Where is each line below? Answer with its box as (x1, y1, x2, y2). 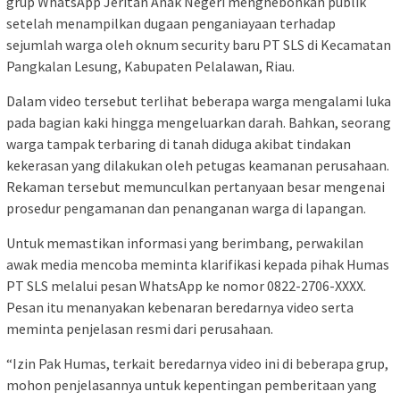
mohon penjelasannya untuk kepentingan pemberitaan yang (6, 375, 377, 394)
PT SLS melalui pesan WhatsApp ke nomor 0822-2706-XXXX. (6, 276, 366, 295)
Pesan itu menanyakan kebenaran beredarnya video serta (6, 297, 354, 316)
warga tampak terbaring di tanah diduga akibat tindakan (6, 134, 351, 153)
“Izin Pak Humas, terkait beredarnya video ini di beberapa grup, (6, 354, 388, 372)
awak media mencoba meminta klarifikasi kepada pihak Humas (6, 254, 389, 273)
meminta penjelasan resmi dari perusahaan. (6, 319, 273, 337)
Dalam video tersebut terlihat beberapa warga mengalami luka (6, 91, 391, 110)
